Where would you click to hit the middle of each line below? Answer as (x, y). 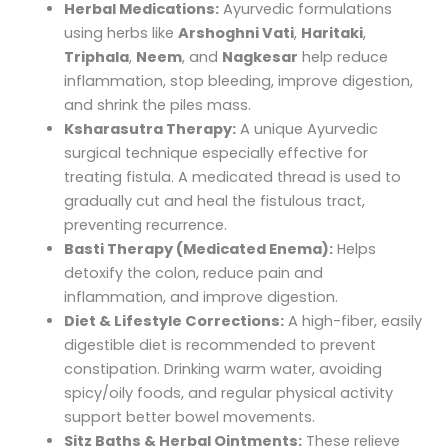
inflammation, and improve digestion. (200, 297)
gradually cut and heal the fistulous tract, (214, 201)
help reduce (342, 57)
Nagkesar (259, 57)
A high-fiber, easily (352, 321)
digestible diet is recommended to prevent (219, 345)
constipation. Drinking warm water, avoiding (222, 369)
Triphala (96, 57)
